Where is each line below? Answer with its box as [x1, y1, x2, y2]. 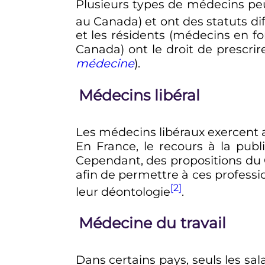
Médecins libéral [78, 85, 200, 104]
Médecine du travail [78, 214, 226, 232]
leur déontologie [75, 184, 170, 199]
